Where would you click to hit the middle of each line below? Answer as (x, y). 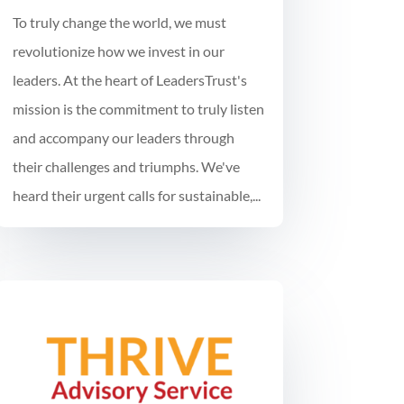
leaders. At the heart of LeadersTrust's (129, 80)
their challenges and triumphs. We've (126, 167)
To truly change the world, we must (119, 23)
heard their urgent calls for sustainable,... (136, 196)
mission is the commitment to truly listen (138, 109)
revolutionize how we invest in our (118, 51)
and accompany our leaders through (123, 138)
